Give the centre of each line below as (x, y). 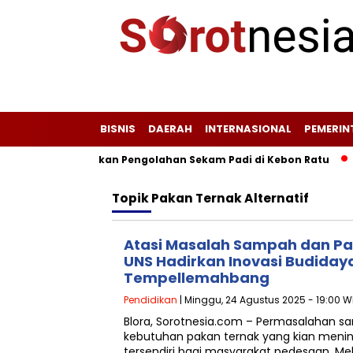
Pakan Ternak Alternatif (230, 198)
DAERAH (170, 129)
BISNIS (118, 129)
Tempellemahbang (197, 278)
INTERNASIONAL (248, 129)
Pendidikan (150, 300)
